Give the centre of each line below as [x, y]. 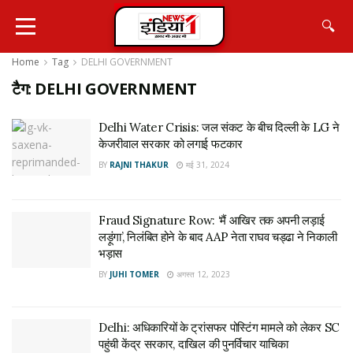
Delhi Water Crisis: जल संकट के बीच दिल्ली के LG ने [219, 127]
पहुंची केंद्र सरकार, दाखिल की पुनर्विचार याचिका [193, 344]
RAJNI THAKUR [139, 165]
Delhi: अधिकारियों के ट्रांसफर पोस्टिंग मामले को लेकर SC [219, 327]
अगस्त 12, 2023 [202, 274]
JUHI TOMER [134, 274]
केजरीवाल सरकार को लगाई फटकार [172, 144]
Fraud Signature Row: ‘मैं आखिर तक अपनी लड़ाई [212, 220]
